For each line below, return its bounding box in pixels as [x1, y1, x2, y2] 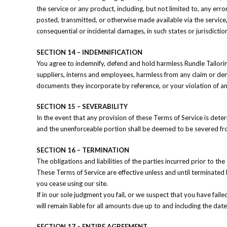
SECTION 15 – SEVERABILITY [36, 102, 128, 110]
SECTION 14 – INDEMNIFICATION [36, 48, 142, 56]
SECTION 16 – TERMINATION [36, 145, 129, 154]
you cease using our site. [36, 179, 108, 187]
